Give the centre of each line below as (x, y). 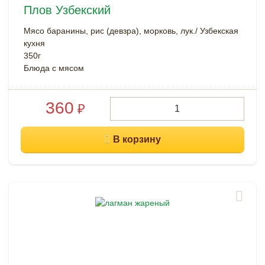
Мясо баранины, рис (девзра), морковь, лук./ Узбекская (131, 31)
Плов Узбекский (67, 10)
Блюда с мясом (54, 68)
